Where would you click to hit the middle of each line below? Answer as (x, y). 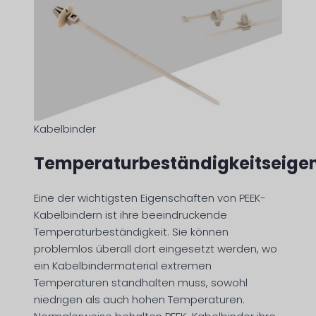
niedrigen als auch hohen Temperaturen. (139, 299)
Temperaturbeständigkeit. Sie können (131, 231)
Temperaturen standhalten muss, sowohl (141, 282)
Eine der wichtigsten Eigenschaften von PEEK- (150, 197)
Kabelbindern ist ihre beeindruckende (130, 214)
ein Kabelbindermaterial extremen (123, 265)
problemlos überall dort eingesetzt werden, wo (156, 248)
